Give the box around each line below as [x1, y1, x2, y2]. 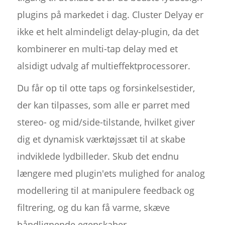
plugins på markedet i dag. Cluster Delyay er [17, 9, 203, 21]
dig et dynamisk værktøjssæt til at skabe [17, 133, 185, 146]
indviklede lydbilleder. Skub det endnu [17, 150, 179, 163]
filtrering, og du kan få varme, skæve [17, 201, 170, 214]
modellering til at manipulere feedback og [17, 184, 194, 197]
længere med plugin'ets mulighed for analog [17, 167, 205, 180]
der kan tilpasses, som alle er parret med [17, 99, 190, 111]
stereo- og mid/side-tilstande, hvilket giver [17, 116, 195, 129]
